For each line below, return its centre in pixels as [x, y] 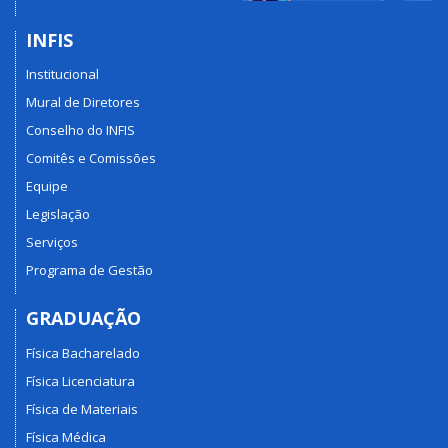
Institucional [62, 74]
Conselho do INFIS [80, 130]
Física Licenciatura [80, 380]
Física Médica [66, 436]
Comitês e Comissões [91, 158]
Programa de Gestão [89, 270]
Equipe [47, 186]
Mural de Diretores [83, 102]
